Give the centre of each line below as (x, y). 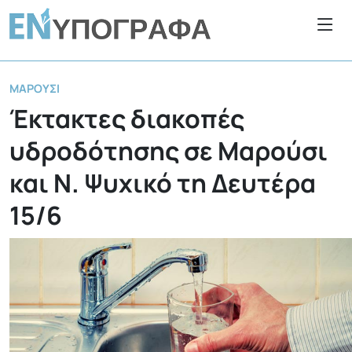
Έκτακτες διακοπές (127, 118)
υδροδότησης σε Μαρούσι (169, 150)
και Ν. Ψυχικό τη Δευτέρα (163, 183)
